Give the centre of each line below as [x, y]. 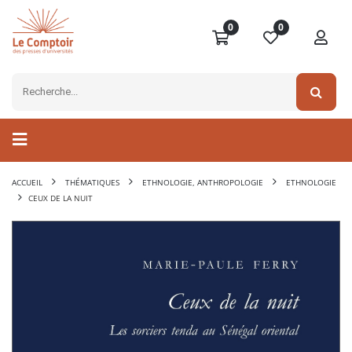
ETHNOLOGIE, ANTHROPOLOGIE [203, 183]
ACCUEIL [27, 183]
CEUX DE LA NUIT [60, 198]
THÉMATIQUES [92, 183]
